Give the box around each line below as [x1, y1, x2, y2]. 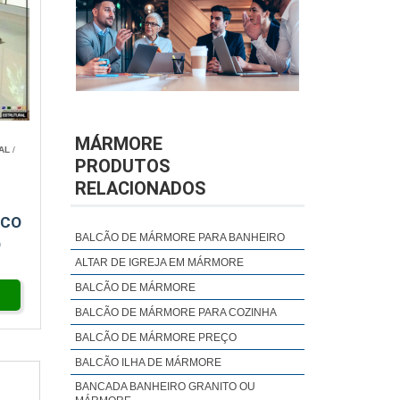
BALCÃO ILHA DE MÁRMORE [74, 356, 221, 369]
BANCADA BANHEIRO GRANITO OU [74, 380, 255, 393]
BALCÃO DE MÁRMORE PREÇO [74, 331, 237, 344]
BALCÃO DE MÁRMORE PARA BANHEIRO [74, 231, 285, 244]
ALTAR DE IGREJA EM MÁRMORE [74, 256, 244, 269]
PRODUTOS [74, 155, 171, 177]
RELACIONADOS [74, 178, 206, 199]
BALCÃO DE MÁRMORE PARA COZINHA [74, 306, 277, 319]
